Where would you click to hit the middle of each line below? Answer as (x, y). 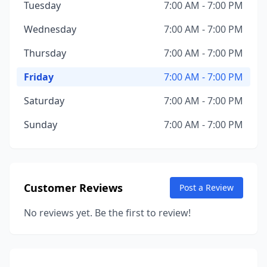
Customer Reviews (73, 188)
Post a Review (207, 187)
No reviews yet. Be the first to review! (107, 213)
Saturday (44, 101)
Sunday (41, 125)
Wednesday (50, 29)
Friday (39, 77)
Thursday (45, 53)
